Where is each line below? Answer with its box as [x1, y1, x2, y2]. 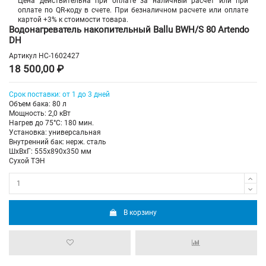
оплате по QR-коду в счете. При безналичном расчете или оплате [18, 5, 248, 14]
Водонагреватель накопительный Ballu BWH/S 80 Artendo [9, 24, 249, 35]
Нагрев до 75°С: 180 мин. [9, 119, 94, 128]
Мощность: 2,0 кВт [9, 109, 71, 118]
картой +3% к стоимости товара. [18, 15, 128, 24]
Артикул [9, 52, 37, 61]
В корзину [123, 208, 157, 217]
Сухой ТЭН [9, 157, 47, 166]
